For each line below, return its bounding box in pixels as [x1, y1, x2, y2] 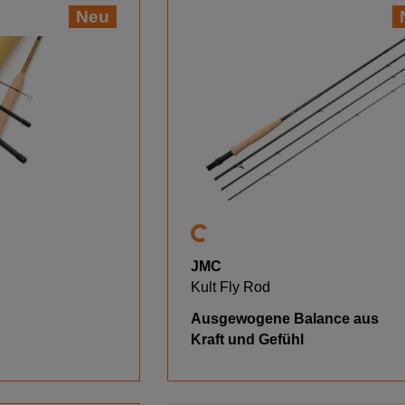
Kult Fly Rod [191, 278, 271, 295]
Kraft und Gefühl [191, 331, 305, 347]
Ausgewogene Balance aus [191, 310, 380, 326]
